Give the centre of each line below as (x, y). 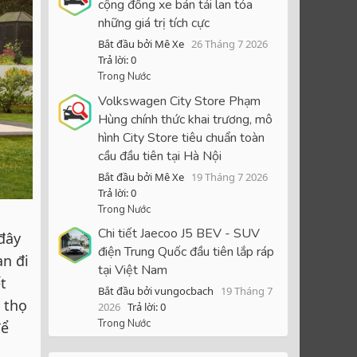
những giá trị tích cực (154, 23)
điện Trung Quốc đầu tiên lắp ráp (186, 252)
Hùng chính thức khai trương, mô (185, 119)
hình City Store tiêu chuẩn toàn (181, 137)
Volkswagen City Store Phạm (179, 101)
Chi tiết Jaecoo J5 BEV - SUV (179, 234)
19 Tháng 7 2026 (229, 177)
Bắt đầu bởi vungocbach (156, 291)
